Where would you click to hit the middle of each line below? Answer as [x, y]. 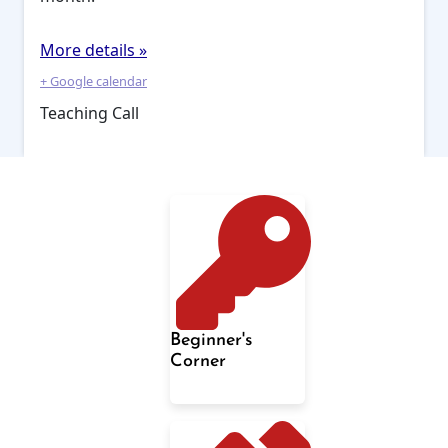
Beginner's [211, 340]
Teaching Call [89, 112]
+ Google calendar [93, 80]
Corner [198, 361]
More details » [93, 49]
